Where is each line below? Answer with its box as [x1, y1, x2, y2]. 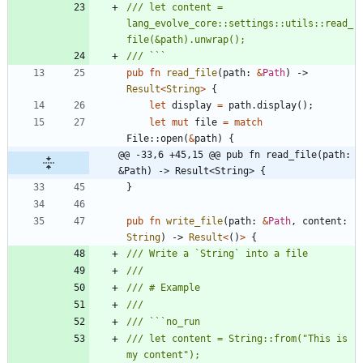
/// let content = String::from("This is [126, 333, 348, 345]
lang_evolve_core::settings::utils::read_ [126, 18, 353, 30]
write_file [166, 216, 223, 228]
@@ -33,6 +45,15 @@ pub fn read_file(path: [118, 149, 351, 161]
